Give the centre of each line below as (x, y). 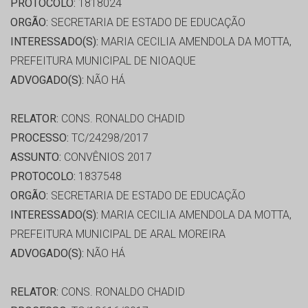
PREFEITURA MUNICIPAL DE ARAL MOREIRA (118, 234)
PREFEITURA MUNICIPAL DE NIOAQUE (103, 61)
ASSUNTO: (36, 157)
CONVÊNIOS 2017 (107, 157)
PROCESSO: (40, 138)
